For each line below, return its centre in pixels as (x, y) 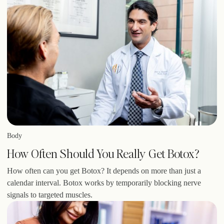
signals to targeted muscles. (50, 194)
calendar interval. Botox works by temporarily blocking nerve (104, 182)
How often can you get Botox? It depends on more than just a (104, 170)
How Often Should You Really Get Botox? (103, 153)
